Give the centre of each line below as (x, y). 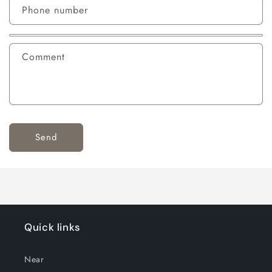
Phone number (55, 10)
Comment (43, 56)
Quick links (53, 227)
